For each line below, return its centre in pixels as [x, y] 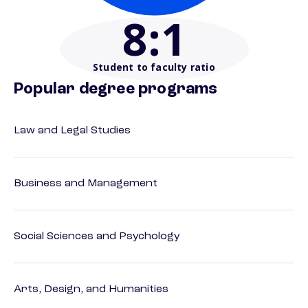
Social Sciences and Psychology [97, 237]
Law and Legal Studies [72, 131]
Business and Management [86, 184]
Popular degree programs [116, 90]
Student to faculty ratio [154, 67]
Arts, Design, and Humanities [91, 290]
